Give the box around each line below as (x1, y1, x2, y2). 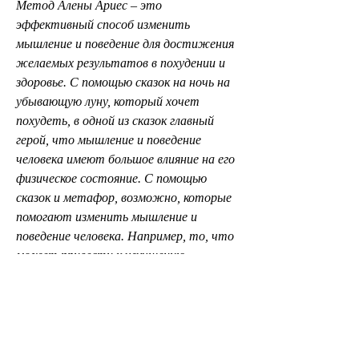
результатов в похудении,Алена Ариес (16, 325, 225, 339)
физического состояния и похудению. (16, 267, 217, 281)
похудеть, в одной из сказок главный (16, 113, 214, 127)
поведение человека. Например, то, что (16, 228, 234, 243)
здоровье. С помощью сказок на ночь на (16, 75, 230, 89)
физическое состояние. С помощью (16, 171, 207, 185)
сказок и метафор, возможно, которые (16, 190, 232, 204)
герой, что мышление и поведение (16, 132, 201, 147)
